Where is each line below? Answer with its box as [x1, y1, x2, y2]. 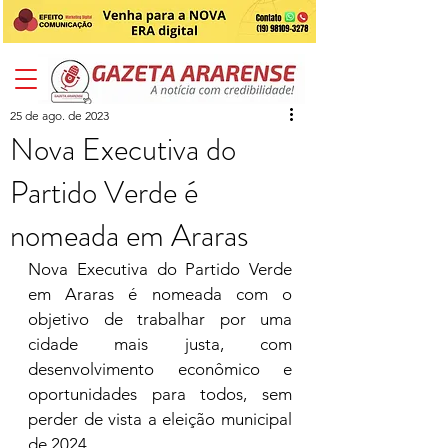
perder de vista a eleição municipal [28, 409, 292, 429]
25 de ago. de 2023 [10, 108, 109, 123]
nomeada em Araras [10, 213, 248, 258]
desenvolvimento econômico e [28, 359, 292, 379]
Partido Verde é [10, 170, 198, 215]
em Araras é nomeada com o [28, 284, 292, 304]
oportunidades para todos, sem [28, 384, 292, 404]
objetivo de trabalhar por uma [28, 309, 292, 329]
